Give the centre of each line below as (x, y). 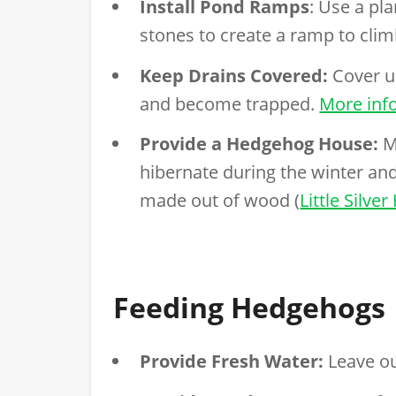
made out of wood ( (220, 201)
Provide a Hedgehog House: (259, 144)
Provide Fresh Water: (232, 362)
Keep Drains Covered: (234, 75)
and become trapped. (230, 103)
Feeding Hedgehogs (250, 308)
